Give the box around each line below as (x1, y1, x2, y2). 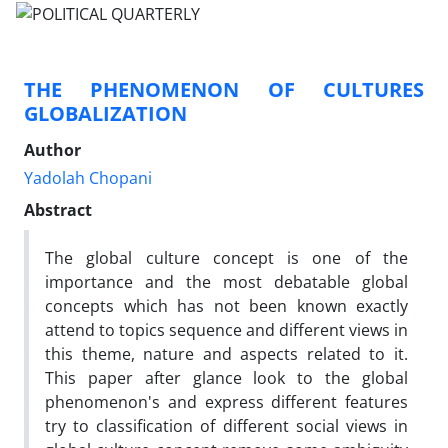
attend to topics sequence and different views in (45, 318, 408, 341)
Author (24, 138, 81, 161)
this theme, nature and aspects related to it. (45, 342, 408, 365)
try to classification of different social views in (45, 414, 408, 437)
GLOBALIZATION (24, 99, 187, 127)
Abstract (24, 198, 92, 221)
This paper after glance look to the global (45, 366, 408, 389)
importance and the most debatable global (45, 270, 408, 293)
